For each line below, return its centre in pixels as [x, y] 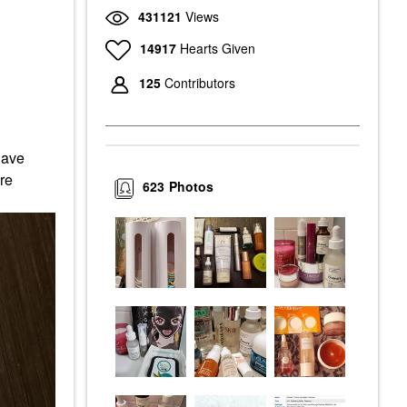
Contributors [200, 83]
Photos [192, 187]
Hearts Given [217, 48]
